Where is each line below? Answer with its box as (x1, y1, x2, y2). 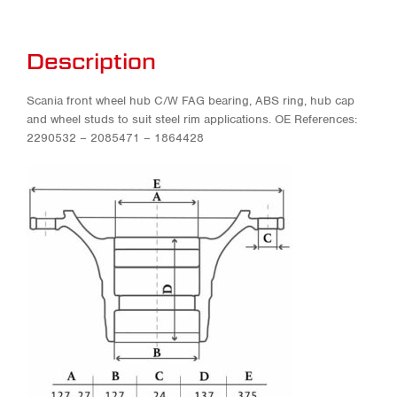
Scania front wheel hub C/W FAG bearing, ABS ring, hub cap (27, 92, 354, 108)
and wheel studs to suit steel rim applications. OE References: (27, 111, 357, 127)
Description (27, 48, 156, 74)
